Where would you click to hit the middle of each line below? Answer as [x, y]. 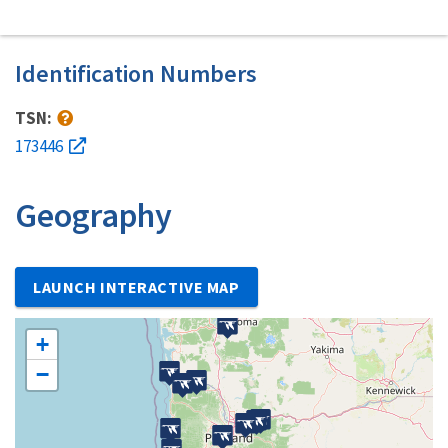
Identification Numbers [136, 73]
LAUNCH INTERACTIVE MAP [136, 286]
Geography [93, 215]
